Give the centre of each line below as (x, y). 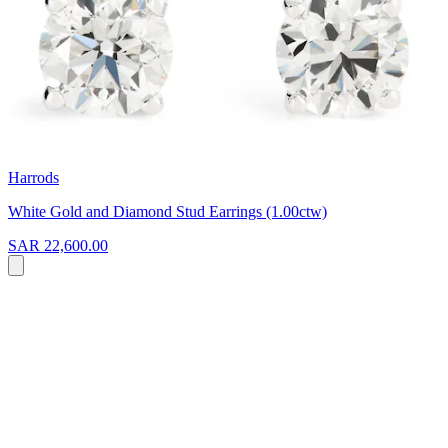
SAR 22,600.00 (58, 245)
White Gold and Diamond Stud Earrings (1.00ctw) (167, 211)
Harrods (33, 177)
